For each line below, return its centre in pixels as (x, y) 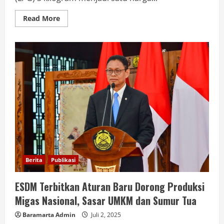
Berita (34, 160)
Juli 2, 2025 (105, 215)
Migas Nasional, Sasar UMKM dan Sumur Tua (106, 200)
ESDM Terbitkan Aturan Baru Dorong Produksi (110, 186)
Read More (41, 18)
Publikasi (63, 160)
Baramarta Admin (49, 215)
